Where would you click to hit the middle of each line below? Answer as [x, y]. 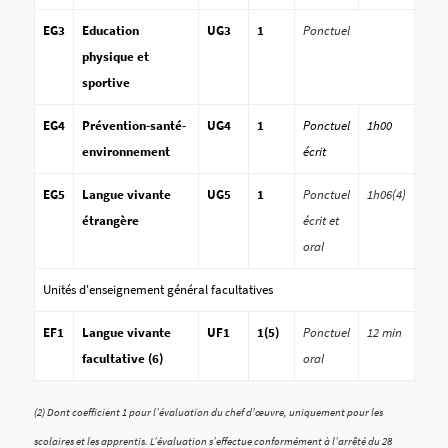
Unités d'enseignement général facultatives [157, 290]
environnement [125, 152]
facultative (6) [122, 359]
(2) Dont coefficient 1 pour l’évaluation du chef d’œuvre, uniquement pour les [208, 413]
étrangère [110, 221]
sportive [105, 83]
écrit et [320, 221]
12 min [384, 333]
